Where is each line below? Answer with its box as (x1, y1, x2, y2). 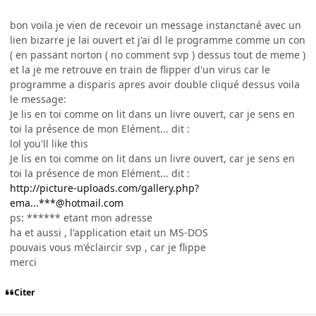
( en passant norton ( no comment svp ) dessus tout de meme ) (10, 47, 305, 61)
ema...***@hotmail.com (10, 195, 123, 209)
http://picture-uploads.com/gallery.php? (10, 181, 199, 195)
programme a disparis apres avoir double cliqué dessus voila (10, 77, 300, 91)
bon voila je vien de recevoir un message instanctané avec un (10, 18, 301, 32)
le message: (10, 92, 66, 106)
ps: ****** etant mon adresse (10, 210, 152, 224)
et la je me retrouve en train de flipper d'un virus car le (10, 62, 270, 76)
